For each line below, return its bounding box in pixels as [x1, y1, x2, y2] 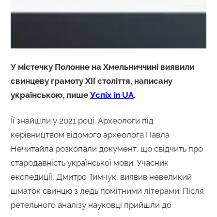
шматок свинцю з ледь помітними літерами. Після [10, 186, 204, 196]
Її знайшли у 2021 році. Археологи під [10, 115, 154, 125]
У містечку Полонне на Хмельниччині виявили [10, 62, 194, 72]
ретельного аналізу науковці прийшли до [10, 200, 171, 210]
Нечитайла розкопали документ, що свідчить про [10, 143, 203, 154]
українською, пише [10, 90, 90, 100]
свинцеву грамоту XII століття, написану [10, 76, 172, 86]
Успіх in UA [90, 90, 134, 100]
